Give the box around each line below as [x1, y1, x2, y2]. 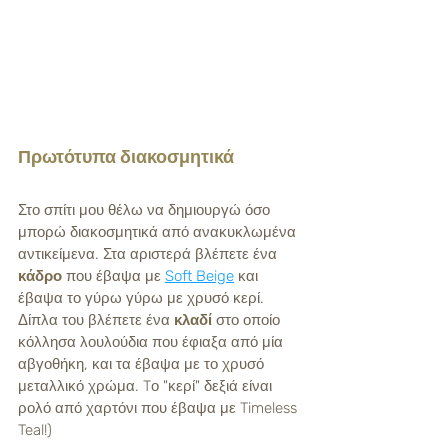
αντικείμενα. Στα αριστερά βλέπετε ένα [18, 245, 281, 263]
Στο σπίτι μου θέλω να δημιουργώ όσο [18, 201, 274, 219]
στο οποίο [212, 311, 284, 329]
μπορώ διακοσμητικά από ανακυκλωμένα [18, 223, 300, 241]
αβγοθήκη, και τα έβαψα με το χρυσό [18, 355, 268, 373]
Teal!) [18, 421, 52, 439]
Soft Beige [165, 267, 234, 285]
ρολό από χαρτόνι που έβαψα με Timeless [18, 399, 301, 417]
